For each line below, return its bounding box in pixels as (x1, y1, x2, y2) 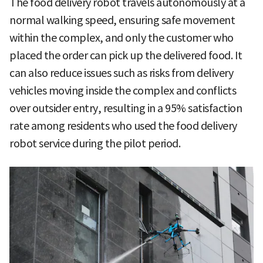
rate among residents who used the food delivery (9, 119, 237, 133)
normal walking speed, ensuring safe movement (9, 13, 235, 27)
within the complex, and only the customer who (9, 31, 234, 45)
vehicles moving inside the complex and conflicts (9, 83, 236, 97)
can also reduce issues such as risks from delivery (9, 66, 233, 80)
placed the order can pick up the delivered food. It (9, 48, 242, 62)
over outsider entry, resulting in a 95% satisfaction (9, 101, 242, 115)
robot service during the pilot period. (9, 136, 180, 150)
